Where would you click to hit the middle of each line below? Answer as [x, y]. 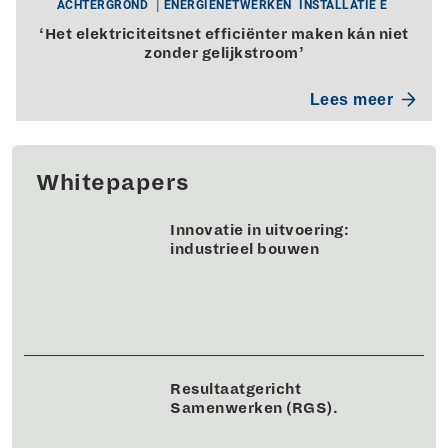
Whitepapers [113, 182]
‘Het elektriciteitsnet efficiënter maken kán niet [224, 33]
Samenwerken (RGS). [254, 407]
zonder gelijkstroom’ [224, 52]
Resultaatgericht [235, 388]
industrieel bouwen [244, 248]
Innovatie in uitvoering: [259, 229]
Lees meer [351, 99]
